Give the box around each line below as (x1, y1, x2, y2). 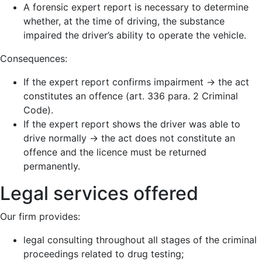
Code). (23, 104, 53, 116)
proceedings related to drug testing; (23, 248, 184, 260)
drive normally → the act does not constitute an (23, 132, 235, 144)
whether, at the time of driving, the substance (23, 15, 225, 27)
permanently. (23, 160, 80, 172)
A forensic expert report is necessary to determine (23, 1, 249, 13)
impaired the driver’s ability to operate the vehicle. (23, 29, 246, 41)
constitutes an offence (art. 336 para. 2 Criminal (23, 90, 238, 102)
